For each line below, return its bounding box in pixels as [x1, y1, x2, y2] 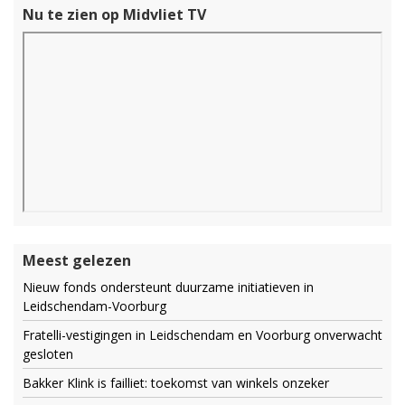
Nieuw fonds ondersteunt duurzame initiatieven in [23, 278, 314, 296]
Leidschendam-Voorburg [23, 297, 166, 315]
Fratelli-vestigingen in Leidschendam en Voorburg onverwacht [23, 325, 382, 344]
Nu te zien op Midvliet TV [23, 4, 206, 24]
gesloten [23, 344, 73, 363]
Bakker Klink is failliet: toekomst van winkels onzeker [23, 373, 329, 391]
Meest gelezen [23, 250, 131, 270]
